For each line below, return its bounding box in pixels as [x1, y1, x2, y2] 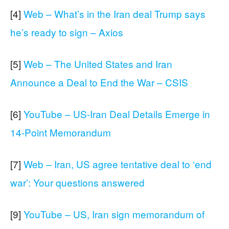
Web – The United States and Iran [24, 57, 172, 71]
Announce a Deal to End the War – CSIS [10, 75, 188, 89]
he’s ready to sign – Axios [10, 25, 123, 39]
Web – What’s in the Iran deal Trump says [24, 7, 205, 20]
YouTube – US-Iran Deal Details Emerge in [24, 107, 210, 121]
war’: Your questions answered [10, 175, 145, 189]
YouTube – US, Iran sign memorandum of [24, 207, 204, 221]
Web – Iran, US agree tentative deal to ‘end [24, 157, 212, 171]
